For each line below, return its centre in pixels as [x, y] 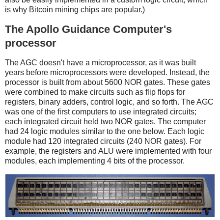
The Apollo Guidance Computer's [88, 29]
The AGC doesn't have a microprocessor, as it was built [100, 63]
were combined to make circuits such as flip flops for [95, 92]
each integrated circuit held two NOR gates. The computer [105, 122]
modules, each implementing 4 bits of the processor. [95, 161]
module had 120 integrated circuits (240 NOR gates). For [103, 141]
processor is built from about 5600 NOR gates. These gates [108, 82]
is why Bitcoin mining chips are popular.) [75, 10]
